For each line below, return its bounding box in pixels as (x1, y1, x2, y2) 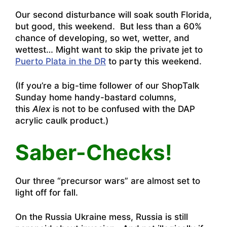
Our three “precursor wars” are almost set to (15, 175, 200, 186)
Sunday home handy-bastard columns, (15, 92, 176, 103)
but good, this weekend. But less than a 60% (15, 21, 202, 31)
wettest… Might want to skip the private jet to (15, 44, 203, 55)
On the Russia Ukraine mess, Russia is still (15, 212, 188, 222)
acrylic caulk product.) (15, 116, 108, 126)
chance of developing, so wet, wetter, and (15, 32, 190, 43)
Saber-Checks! (15, 139, 172, 165)
